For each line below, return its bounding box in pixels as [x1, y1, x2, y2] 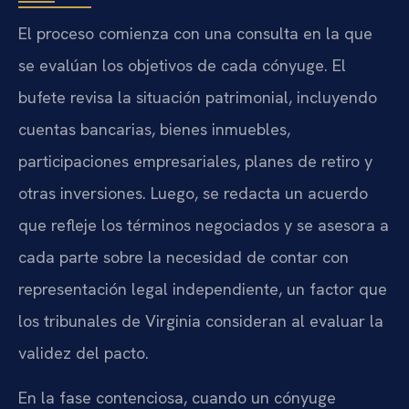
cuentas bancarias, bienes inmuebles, [18, 118, 290, 140]
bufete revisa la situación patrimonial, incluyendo [18, 86, 377, 108]
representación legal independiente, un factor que [18, 278, 387, 299]
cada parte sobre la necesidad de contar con [18, 246, 349, 267]
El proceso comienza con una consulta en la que [18, 22, 372, 44]
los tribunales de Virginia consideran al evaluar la [18, 309, 383, 331]
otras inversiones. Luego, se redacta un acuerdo [18, 182, 368, 204]
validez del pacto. [18, 341, 149, 363]
